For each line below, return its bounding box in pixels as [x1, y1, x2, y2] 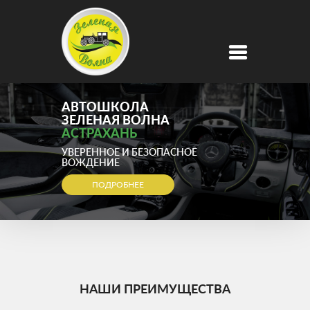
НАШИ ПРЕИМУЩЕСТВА [80, 281, 230, 297]
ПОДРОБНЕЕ [92, 179, 144, 190]
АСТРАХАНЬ [62, 125, 137, 140]
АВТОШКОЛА [62, 99, 149, 114]
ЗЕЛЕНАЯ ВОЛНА [62, 112, 170, 127]
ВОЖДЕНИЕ [62, 156, 120, 168]
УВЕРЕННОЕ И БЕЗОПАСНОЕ [62, 146, 197, 158]
